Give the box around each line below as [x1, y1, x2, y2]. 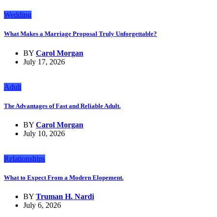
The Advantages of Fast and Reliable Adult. [4, 102, 121, 109]
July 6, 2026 [23, 201, 61, 210]
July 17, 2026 [23, 57, 65, 66]
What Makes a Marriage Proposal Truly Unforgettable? [4, 30, 157, 38]
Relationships [4, 154, 45, 163]
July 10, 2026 [23, 129, 65, 138]
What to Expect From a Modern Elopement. [4, 174, 124, 182]
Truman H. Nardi [36, 192, 94, 201]
